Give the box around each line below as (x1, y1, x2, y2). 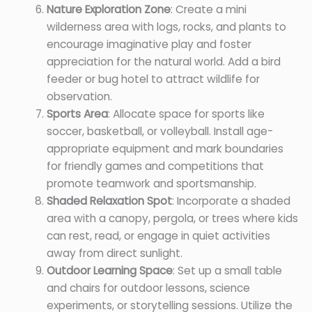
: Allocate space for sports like (107, 107, 265, 122)
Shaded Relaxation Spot (46, 194, 172, 209)
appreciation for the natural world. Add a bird (46, 54, 281, 70)
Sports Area (46, 107, 108, 122)
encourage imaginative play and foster (46, 37, 251, 52)
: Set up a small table (172, 263, 282, 279)
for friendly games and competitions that (46, 159, 264, 174)
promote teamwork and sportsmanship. (46, 176, 256, 192)
